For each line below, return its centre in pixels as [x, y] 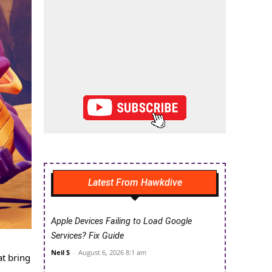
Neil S [60, 253]
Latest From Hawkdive [135, 183]
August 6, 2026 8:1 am [112, 253]
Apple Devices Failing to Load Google [121, 222]
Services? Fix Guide [87, 236]
